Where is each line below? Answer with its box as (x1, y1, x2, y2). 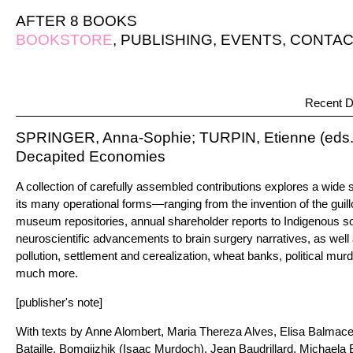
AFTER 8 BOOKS (16, 13, 137, 29)
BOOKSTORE (16, 32, 113, 48)
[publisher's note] (16, 295, 102, 309)
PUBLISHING (121, 32, 213, 48)
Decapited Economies (16, 148, 165, 165)
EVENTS (221, 32, 282, 48)
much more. (16, 266, 78, 280)
